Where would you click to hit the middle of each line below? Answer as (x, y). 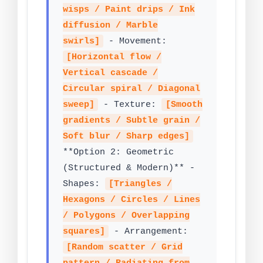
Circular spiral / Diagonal (131, 89)
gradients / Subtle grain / (131, 121)
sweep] (79, 105)
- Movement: (135, 41)
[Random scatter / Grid (125, 247)
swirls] (81, 41)
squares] (84, 232)
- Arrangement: (149, 232)
